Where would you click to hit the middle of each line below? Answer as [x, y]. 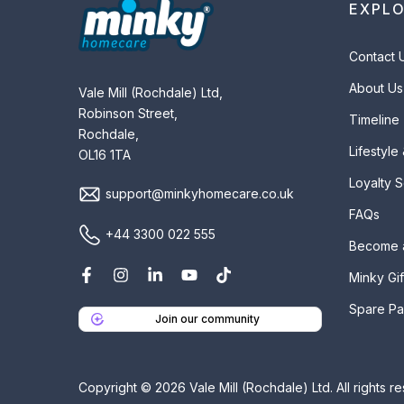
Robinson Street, [128, 113]
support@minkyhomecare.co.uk [200, 193]
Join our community [207, 318]
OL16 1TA [105, 154]
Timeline [374, 120]
